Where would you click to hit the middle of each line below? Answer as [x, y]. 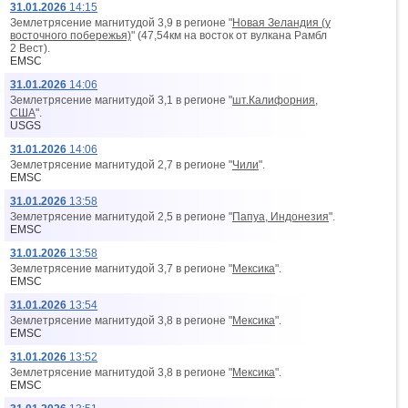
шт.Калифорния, [275, 100]
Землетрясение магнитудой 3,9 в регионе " [121, 23]
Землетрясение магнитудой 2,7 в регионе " [121, 165]
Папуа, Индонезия [280, 217]
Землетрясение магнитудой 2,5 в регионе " [121, 217]
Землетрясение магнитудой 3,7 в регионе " [121, 269]
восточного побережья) [71, 36]
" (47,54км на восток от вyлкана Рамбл [229, 36]
